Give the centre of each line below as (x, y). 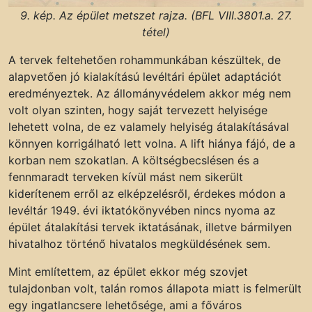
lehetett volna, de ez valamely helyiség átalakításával (149, 127)
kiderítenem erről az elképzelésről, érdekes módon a (147, 194)
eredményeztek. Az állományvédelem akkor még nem (150, 94)
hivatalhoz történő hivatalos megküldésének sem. (139, 244)
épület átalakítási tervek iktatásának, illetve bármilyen (150, 227)
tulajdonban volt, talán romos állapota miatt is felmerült (155, 289)
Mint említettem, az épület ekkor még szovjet (128, 272)
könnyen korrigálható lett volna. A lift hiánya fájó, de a (152, 144)
